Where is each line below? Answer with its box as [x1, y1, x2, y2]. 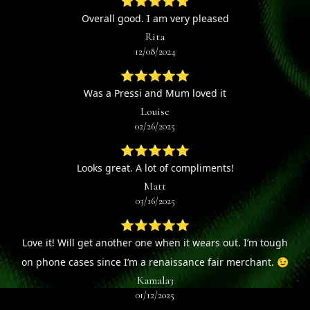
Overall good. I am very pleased [81, 12, 229, 26]
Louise [140, 104, 170, 119]
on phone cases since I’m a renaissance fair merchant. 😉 [21, 255, 289, 269]
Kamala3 [136, 273, 174, 288]
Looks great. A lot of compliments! [76, 161, 234, 175]
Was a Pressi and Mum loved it [84, 86, 226, 100]
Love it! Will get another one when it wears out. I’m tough [22, 236, 288, 250]
